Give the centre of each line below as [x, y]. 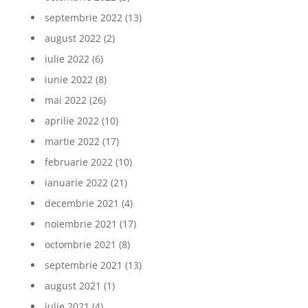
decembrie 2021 [81, 203]
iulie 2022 [67, 59]
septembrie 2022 [83, 18]
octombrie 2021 [80, 244]
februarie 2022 [78, 162]
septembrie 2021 [83, 265]
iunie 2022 [68, 79]
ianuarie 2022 [76, 183]
